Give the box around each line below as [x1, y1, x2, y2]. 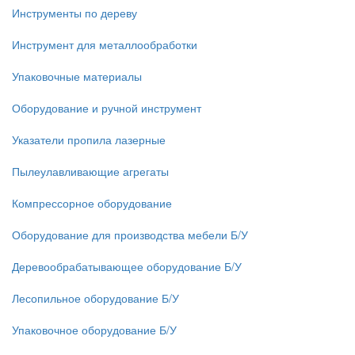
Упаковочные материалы [12, 68, 142, 84]
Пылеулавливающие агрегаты [12, 163, 169, 179]
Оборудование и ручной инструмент [12, 100, 201, 116]
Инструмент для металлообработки [12, 36, 197, 52]
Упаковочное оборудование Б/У [12, 322, 177, 338]
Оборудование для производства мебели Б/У [12, 227, 248, 242]
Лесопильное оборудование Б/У [12, 290, 179, 306]
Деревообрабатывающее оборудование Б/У [12, 258, 242, 274]
